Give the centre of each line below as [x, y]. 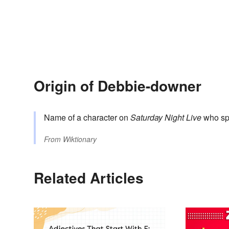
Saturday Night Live [166, 118]
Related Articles [89, 178]
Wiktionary [80, 139]
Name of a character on [87, 118]
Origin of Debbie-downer [118, 86]
